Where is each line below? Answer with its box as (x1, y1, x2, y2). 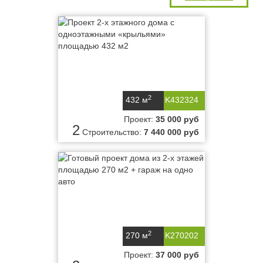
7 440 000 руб (144, 127, 199, 137)
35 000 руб (156, 114, 199, 124)
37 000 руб (156, 250, 199, 259)
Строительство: (82, 127, 144, 137)
